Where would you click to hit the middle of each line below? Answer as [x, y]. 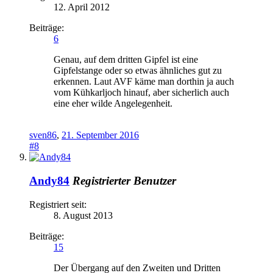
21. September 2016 [100, 135]
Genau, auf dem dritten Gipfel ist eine [126, 60]
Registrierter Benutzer [124, 180]
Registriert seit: [58, 204]
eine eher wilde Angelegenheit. [113, 104]
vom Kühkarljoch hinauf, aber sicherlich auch [141, 93]
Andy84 [49, 180]
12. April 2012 [82, 7]
